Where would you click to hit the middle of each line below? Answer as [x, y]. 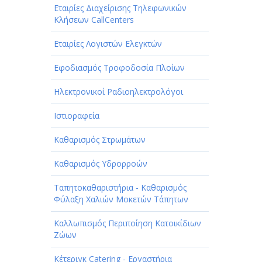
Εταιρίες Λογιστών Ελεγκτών [108, 44]
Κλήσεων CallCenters [94, 20]
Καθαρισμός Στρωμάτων [100, 140]
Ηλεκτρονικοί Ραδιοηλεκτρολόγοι [118, 92]
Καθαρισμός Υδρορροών [101, 164]
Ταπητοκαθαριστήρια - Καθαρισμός [120, 188]
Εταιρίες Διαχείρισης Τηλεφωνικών [120, 8]
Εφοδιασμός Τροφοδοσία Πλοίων [119, 68]
